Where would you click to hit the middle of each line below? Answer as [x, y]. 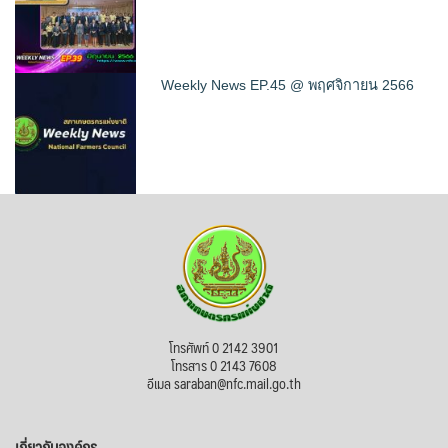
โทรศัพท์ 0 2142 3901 [224, 347]
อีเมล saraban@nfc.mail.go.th [224, 383]
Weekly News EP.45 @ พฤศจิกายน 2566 [288, 85]
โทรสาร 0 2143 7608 [224, 365]
